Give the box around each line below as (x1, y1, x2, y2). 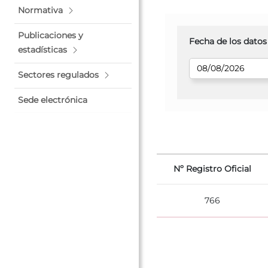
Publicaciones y (18, 30, 83, 41)
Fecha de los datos (189, 35, 267, 47)
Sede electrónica (18, 95, 87, 105)
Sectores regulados (18, 69, 99, 80)
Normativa (18, 5, 63, 16)
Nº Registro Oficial (173, 163, 251, 174)
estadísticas (18, 44, 67, 55)
